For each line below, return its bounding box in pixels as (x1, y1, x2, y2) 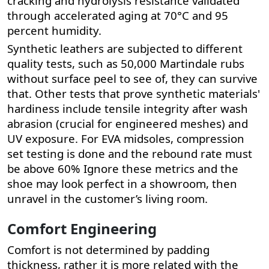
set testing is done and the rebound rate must (7, 145, 252, 161)
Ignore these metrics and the (83, 160, 238, 176)
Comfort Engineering (7, 218, 157, 238)
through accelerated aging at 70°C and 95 (7, 7, 228, 23)
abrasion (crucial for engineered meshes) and (7, 115, 248, 131)
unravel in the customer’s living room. (7, 190, 208, 206)
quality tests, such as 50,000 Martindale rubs (7, 55, 244, 71)
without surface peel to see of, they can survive (7, 70, 258, 86)
